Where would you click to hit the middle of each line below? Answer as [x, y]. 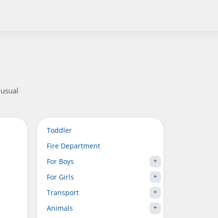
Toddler [59, 130]
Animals [60, 208]
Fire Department [73, 146]
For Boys [60, 161]
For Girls [60, 177]
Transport [63, 192]
